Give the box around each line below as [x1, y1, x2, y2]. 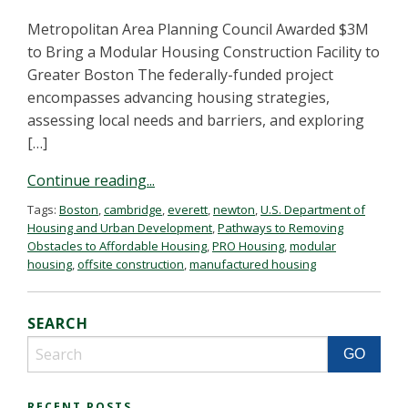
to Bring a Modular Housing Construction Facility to [27, 42, 380, 62]
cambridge [104, 201, 162, 218]
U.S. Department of [260, 201, 365, 218]
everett [168, 201, 208, 218]
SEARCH [27, 313, 88, 333]
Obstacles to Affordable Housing [27, 238, 207, 254]
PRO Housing [212, 238, 284, 254]
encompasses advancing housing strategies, [27, 87, 330, 107]
